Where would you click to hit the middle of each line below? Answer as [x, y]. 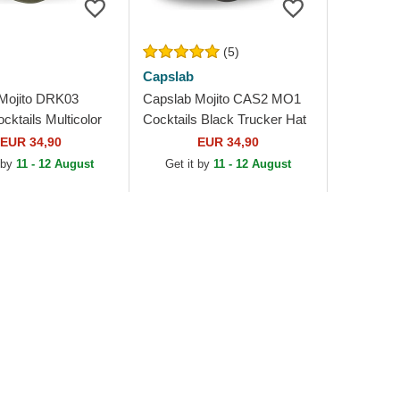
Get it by [189, 164]
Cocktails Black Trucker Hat [225, 119]
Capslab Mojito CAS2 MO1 [222, 99]
